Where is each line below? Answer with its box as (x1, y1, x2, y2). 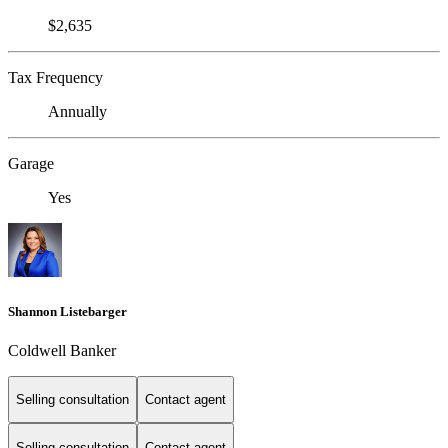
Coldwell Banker (8, 341, 116, 359)
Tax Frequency (8, 69, 103, 87)
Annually (48, 103, 107, 121)
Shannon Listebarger (8, 303, 127, 319)
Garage (8, 155, 54, 173)
